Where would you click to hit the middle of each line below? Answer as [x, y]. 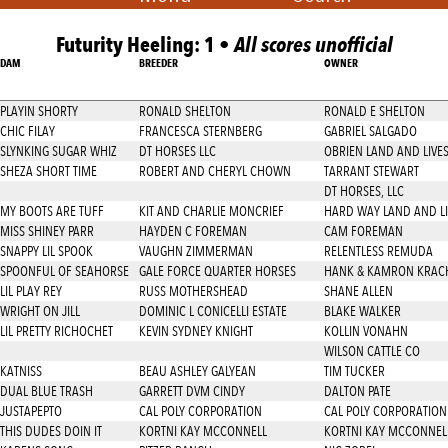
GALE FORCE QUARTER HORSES [217, 271]
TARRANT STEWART [371, 171]
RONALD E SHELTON [374, 111]
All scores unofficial [313, 44]
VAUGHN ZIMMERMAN [195, 251]
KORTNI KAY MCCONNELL [202, 431]
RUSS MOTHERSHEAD [193, 291]
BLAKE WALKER [362, 311]
